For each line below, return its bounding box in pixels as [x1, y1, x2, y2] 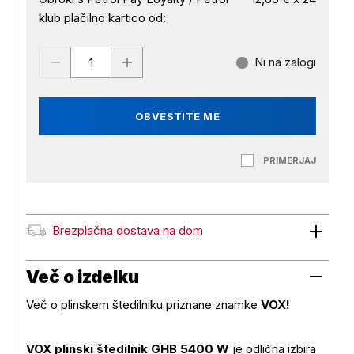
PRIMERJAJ [263, 155, 316, 166]
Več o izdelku [26, 266, 139, 287]
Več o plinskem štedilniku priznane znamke [26, 297, 261, 312]
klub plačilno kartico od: [39, 10, 166, 25]
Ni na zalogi [254, 55, 316, 70]
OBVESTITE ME [134, 110, 220, 122]
